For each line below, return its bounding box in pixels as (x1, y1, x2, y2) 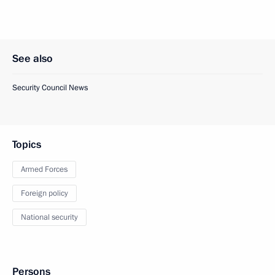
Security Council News (12, 82, 88, 93)
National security (21, 212, 78, 223)
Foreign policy (21, 188, 68, 199)
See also (12, 52, 53, 66)
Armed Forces (21, 164, 68, 175)
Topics (12, 137, 41, 152)
